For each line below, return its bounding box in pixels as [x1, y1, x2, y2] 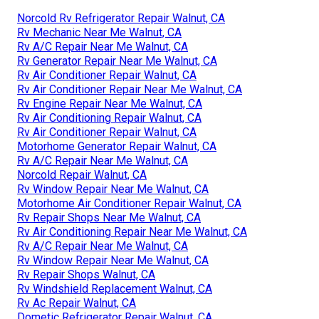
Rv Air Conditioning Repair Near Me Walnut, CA [17, 224, 247, 239]
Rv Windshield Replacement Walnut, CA [17, 281, 212, 296]
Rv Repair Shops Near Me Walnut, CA [17, 210, 201, 224]
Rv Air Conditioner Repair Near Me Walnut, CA [17, 82, 242, 96]
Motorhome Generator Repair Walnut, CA [17, 139, 216, 153]
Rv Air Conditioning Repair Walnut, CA [17, 110, 202, 125]
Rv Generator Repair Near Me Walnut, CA [17, 53, 217, 68]
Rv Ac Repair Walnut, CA [17, 296, 136, 310]
